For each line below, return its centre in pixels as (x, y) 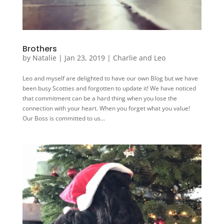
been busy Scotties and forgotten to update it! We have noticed (109, 88)
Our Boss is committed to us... (63, 118)
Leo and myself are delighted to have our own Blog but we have (110, 78)
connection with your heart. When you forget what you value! (106, 108)
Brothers (39, 49)
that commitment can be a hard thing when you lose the (99, 98)
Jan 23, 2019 (84, 58)
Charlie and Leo (139, 58)
